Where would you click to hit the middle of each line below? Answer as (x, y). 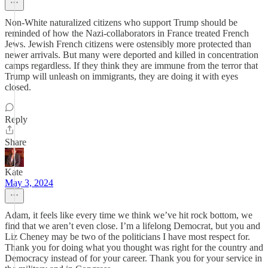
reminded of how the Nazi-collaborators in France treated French (127, 33)
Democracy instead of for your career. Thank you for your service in (133, 258)
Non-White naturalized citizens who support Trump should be (121, 22)
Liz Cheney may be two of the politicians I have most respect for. (127, 237)
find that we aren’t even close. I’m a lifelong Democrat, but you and (133, 226)
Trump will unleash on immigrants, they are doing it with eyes (121, 76)
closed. (18, 87)
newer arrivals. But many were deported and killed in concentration (132, 55)
